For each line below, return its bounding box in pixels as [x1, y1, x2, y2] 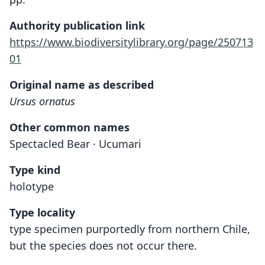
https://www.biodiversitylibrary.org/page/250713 [9, 34, 253, 49]
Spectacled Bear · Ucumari [9, 136, 141, 151]
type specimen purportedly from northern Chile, [9, 221, 250, 236]
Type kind [9, 162, 60, 177]
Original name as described [9, 77, 154, 92]
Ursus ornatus [9, 93, 75, 108]
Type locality [9, 205, 75, 219]
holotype [9, 179, 54, 193]
